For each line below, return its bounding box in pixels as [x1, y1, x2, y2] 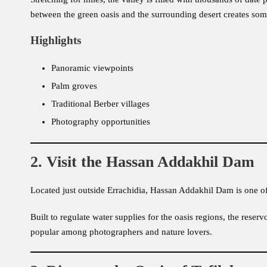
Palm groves [51, 81, 97, 91]
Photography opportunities [51, 117, 150, 127]
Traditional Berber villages [51, 99, 150, 109]
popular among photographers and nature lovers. [30, 227, 212, 237]
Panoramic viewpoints [51, 63, 133, 73]
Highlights [30, 34, 81, 47]
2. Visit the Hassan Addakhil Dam [30, 153, 254, 171]
